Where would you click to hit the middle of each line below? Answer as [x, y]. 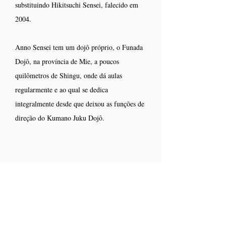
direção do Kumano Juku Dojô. [60, 118]
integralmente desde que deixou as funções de [80, 104]
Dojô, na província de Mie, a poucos [67, 61]
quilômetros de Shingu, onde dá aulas [69, 75]
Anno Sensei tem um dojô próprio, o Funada [79, 47]
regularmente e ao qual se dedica [62, 90]
